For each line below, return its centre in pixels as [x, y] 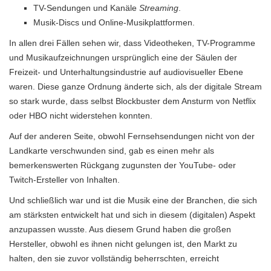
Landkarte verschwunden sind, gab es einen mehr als [112, 150]
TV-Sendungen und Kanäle [86, 8]
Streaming [159, 8]
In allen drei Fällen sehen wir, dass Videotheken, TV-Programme [132, 43]
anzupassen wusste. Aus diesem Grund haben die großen [120, 229]
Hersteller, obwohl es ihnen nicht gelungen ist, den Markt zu [123, 243]
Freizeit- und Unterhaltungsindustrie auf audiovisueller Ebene [126, 72]
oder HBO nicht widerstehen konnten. [81, 115]
